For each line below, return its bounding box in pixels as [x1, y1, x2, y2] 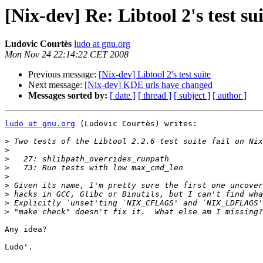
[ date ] [110, 90, 136, 101]
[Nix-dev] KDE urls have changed [85, 80, 213, 90]
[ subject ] [174, 90, 210, 101]
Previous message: [28, 69, 99, 80]
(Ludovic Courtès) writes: [75, 119, 197, 129]
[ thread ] [138, 90, 171, 101]
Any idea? [5, 225, 47, 234]
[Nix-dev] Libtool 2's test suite [99, 69, 211, 80]
